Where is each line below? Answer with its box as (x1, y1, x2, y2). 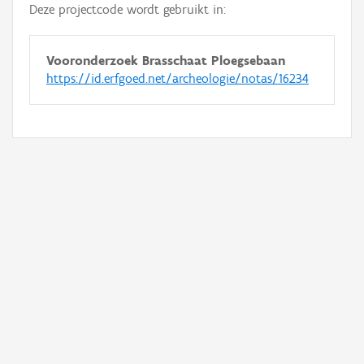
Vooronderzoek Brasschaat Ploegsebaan (46, 53, 285, 68)
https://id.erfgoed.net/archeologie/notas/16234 (46, 71, 309, 86)
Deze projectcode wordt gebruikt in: (29, 2, 226, 17)
